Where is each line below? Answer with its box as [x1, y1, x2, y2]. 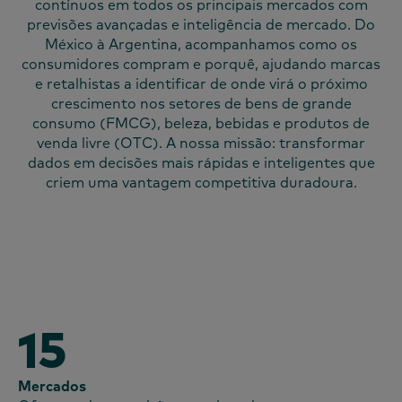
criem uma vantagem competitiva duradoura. [45, 173, 357, 192]
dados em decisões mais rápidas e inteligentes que [27, 153, 375, 172]
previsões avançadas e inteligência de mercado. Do [27, 15, 375, 34]
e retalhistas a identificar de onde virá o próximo [34, 74, 368, 93]
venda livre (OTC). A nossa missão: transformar [37, 134, 365, 153]
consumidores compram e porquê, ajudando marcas [22, 55, 380, 74]
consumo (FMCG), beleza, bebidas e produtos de [32, 114, 370, 133]
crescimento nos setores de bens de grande [50, 94, 352, 113]
